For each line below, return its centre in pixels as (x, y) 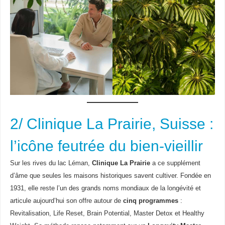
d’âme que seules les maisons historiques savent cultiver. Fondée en (110, 176)
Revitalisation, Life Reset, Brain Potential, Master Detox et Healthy (107, 213)
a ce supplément (175, 163)
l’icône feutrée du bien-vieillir (106, 146)
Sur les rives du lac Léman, (51, 163)
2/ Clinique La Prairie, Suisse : (111, 124)
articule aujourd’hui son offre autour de (66, 201)
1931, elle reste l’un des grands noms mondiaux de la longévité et (105, 188)
